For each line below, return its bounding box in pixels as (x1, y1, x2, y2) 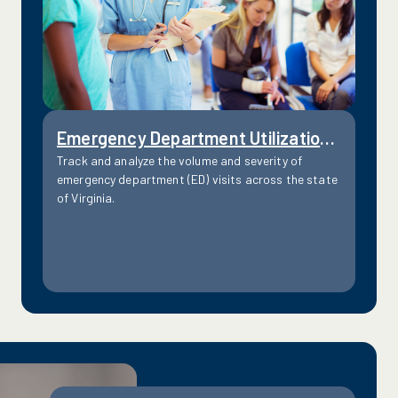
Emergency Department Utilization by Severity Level (320, 126, 336, 148)
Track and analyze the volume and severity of (56, 152, 303, 168)
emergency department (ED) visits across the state (56, 171, 338, 187)
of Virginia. (56, 189, 115, 205)
